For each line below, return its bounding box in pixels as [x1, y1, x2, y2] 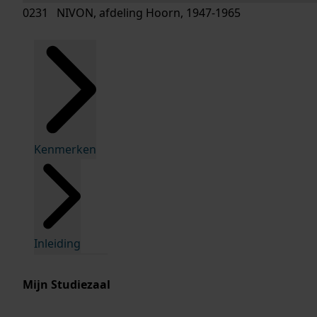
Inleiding [34, 236, 81, 252]
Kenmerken [34, 141, 96, 157]
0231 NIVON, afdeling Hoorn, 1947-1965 [23, 5, 241, 21]
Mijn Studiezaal [23, 277, 110, 292]
